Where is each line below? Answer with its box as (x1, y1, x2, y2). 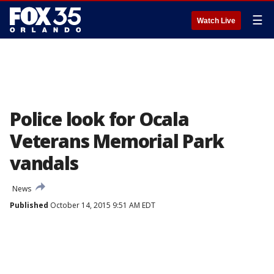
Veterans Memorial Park (10, 128, 224, 154)
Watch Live (197, 17, 235, 25)
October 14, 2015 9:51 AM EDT (48, 200, 155, 210)
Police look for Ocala (10, 106, 189, 131)
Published (10, 200, 48, 210)
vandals (10, 150, 78, 176)
